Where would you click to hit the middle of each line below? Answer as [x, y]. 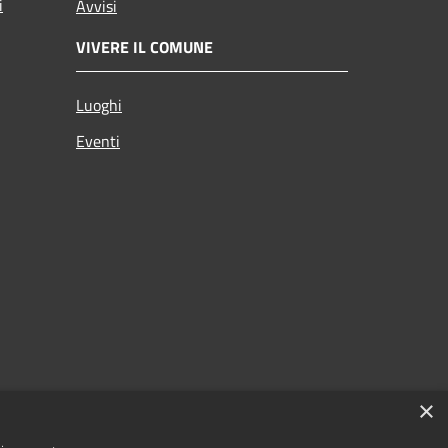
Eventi [98, 140]
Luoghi [99, 104]
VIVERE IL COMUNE [144, 46]
